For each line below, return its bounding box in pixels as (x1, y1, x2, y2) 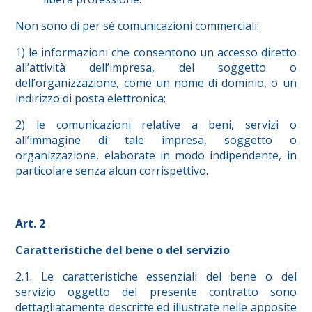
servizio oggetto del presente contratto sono (15, 284, 297, 300)
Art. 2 (15, 216, 46, 232)
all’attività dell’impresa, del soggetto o (15, 60, 297, 76)
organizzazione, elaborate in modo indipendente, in (15, 148, 297, 164)
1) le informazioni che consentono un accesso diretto (15, 45, 297, 61)
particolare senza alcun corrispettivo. (15, 163, 209, 179)
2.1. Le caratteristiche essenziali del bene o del (15, 269, 297, 285)
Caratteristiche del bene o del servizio (15, 242, 231, 258)
